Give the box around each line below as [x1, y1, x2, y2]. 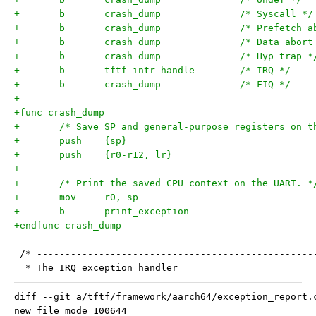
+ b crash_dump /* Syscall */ [240, 8, 313, 19]
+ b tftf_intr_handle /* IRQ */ [240, 65, 291, 75]
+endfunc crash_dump [14, 220, 121, 231]
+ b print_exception [104, 206, 189, 217]
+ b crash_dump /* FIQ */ [240, 79, 291, 90]
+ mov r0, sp [104, 192, 138, 202]
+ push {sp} [104, 135, 127, 146]
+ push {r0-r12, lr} [104, 150, 172, 160]
